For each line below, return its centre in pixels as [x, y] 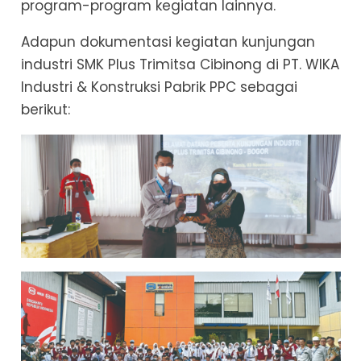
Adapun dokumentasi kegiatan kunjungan [168, 42]
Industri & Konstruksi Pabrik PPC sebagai [159, 87]
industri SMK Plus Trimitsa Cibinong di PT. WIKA [180, 65]
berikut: [45, 110]
